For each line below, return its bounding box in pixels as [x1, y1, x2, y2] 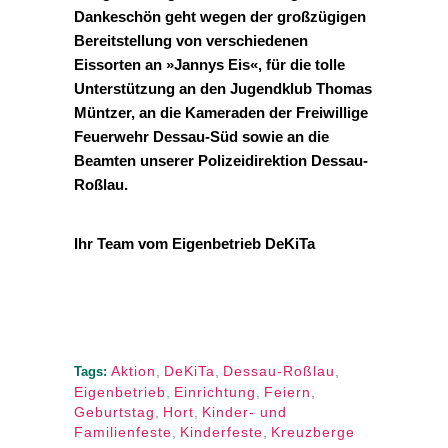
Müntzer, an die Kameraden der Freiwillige [74, 104, 368, 121]
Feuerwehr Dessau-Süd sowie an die [74, 128, 329, 145]
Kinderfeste [180, 424, 263, 440]
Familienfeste [74, 424, 172, 440]
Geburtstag [74, 404, 155, 420]
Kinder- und [202, 404, 287, 420]
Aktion [111, 363, 156, 379]
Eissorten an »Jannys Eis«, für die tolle [74, 56, 345, 73]
